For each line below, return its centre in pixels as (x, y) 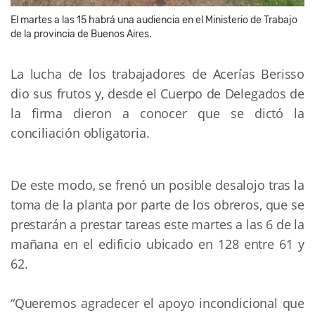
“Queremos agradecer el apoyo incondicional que (157, 303)
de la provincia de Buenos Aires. (81, 34)
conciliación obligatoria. (80, 133)
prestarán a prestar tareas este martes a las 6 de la (157, 224)
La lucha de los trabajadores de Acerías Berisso (157, 73)
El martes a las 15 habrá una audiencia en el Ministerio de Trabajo (154, 20)
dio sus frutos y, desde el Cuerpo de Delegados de (157, 93)
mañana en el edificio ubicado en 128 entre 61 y (157, 244)
